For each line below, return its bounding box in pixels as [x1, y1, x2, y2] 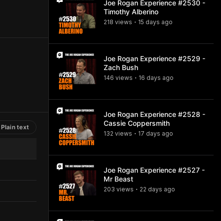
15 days [138, 18, 160, 26]
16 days [139, 74, 161, 81]
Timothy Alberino [104, 7, 158, 16]
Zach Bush [104, 63, 138, 72]
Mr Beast [104, 175, 133, 183]
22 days [140, 185, 162, 193]
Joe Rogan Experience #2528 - [104, 110, 205, 118]
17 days [138, 130, 160, 137]
